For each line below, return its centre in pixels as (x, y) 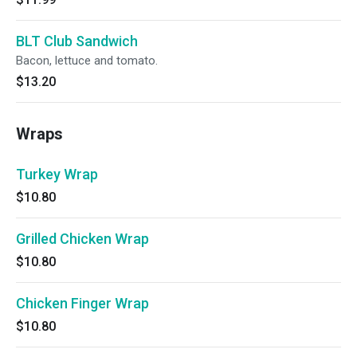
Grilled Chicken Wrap (82, 239)
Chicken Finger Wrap (82, 303)
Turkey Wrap (57, 174)
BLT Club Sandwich (77, 41)
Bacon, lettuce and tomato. (87, 61)
